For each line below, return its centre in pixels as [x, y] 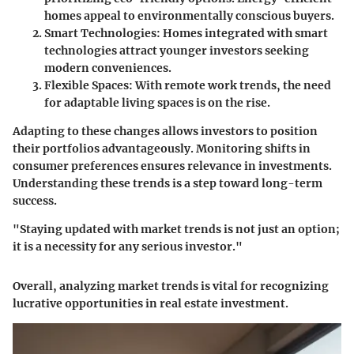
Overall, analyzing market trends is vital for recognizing [171, 286]
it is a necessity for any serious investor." [128, 247]
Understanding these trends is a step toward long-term [168, 183]
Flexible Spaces [87, 85]
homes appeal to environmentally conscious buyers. [189, 16]
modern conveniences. [108, 68]
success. [35, 201]
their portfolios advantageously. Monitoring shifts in [162, 149]
